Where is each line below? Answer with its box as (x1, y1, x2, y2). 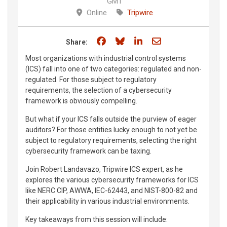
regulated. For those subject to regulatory (25, 75, 157, 84)
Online (86, 8, 107, 17)
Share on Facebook (107, 35, 184, 46)
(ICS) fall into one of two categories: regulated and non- (25, 65, 202, 73)
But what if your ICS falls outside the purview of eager (25, 115, 197, 123)
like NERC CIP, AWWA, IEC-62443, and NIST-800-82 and (25, 186, 198, 195)
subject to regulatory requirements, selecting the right (25, 136, 197, 144)
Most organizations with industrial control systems (25, 54, 186, 62)
